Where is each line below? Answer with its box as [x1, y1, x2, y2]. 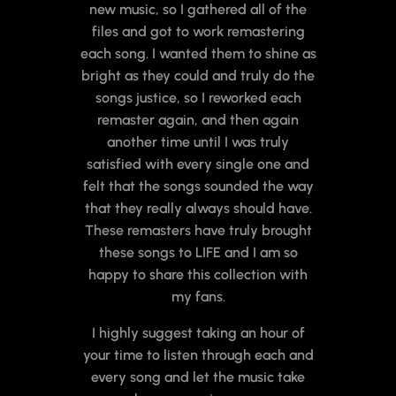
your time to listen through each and [82, 346, 314, 364]
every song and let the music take [91, 369, 305, 386]
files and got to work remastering [91, 23, 305, 41]
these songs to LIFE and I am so [98, 244, 298, 262]
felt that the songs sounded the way [82, 178, 314, 195]
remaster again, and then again [97, 111, 299, 129]
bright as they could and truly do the [81, 67, 315, 85]
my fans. [171, 288, 225, 306]
